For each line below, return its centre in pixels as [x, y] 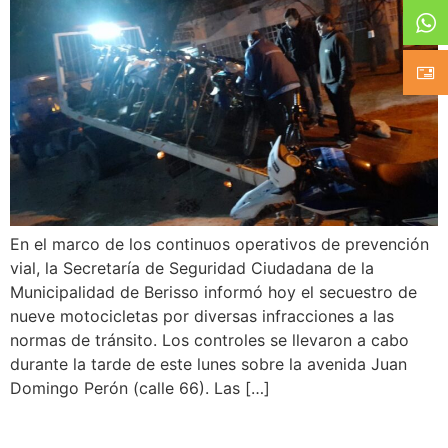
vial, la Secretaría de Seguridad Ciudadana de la [192, 268]
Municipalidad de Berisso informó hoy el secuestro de [213, 292]
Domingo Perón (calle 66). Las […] [140, 388]
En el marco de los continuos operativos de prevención [219, 244]
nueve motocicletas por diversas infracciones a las [202, 316]
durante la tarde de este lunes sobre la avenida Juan [208, 364]
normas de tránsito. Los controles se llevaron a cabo [209, 340]
